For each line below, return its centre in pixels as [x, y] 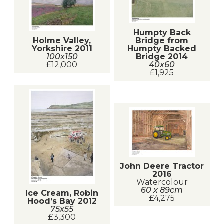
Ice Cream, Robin [62, 193]
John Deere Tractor [162, 166]
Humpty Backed [162, 48]
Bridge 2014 [162, 56]
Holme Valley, [62, 41]
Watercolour [162, 182]
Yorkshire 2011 [62, 49]
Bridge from [162, 40]
